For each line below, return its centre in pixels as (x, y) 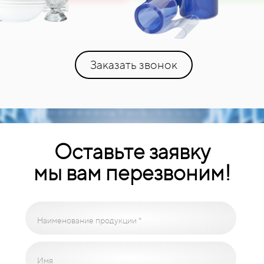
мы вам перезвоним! (132, 172)
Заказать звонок (133, 65)
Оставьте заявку (132, 151)
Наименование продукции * (89, 220)
